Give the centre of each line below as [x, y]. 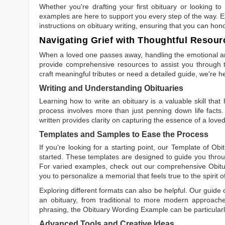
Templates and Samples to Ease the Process [124, 135]
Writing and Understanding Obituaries [111, 88]
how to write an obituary [109, 101]
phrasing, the [61, 210]
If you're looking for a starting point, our [105, 147]
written [50, 120]
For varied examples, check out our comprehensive [124, 166]
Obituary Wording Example [126, 210]
